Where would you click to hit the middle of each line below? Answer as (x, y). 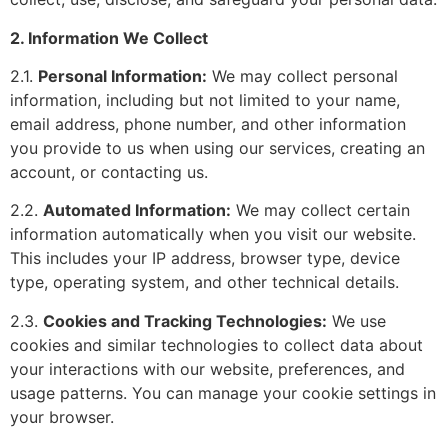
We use (356, 320)
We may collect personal (302, 76)
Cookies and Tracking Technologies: (185, 320)
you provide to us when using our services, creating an (217, 148)
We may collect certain (320, 210)
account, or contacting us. (109, 172)
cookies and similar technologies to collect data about (216, 344)
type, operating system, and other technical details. (204, 282)
